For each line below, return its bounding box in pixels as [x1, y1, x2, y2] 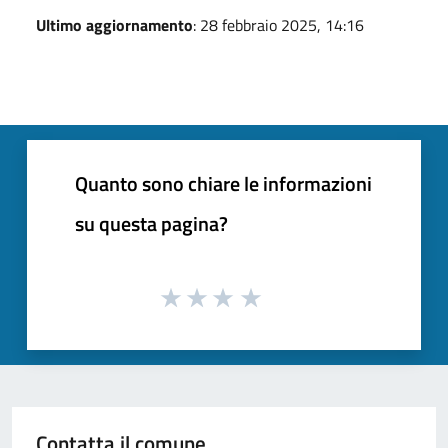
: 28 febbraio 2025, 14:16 [193, 12, 364, 37]
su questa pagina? [75, 207, 228, 239]
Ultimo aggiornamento [36, 12, 193, 37]
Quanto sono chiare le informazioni [75, 167, 372, 199]
